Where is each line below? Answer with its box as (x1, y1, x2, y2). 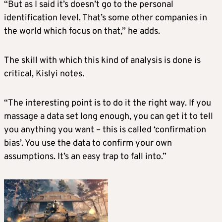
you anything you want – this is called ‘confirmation (4, 124, 206, 136)
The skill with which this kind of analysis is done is (4, 55, 201, 67)
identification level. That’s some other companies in (4, 12, 207, 24)
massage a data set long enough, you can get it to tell (4, 111, 213, 123)
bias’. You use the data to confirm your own (4, 138, 172, 150)
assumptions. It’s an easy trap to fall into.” (4, 151, 166, 163)
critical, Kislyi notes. (4, 68, 84, 80)
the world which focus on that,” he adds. (4, 26, 160, 38)
